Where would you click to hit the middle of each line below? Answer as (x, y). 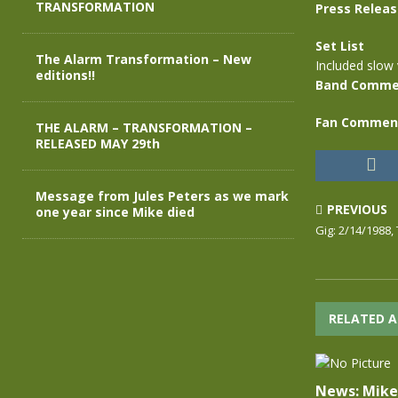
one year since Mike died (115, 212)
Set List (339, 46)
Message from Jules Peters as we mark (162, 196)
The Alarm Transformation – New (143, 59)
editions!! (65, 75)
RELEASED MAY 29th (98, 143)
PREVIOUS (357, 209)
